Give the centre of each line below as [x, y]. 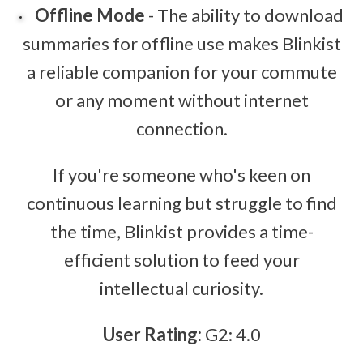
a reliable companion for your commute [181, 71]
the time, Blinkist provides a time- [181, 231]
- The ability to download [244, 15]
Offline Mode [90, 15]
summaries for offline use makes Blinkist [181, 43]
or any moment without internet [181, 100]
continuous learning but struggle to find [181, 203]
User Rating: [152, 334]
